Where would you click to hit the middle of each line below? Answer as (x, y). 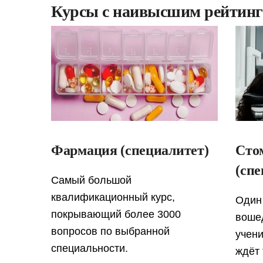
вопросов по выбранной (110, 232)
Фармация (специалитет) (130, 151)
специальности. (90, 249)
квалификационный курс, (113, 198)
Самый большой (91, 181)
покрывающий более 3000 (116, 215)
